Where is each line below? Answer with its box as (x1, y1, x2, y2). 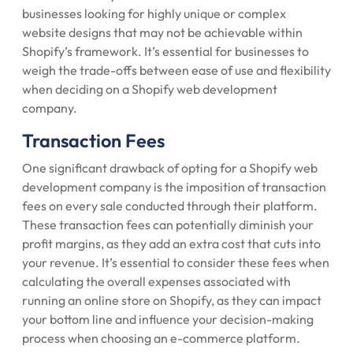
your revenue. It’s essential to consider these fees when (22, 255, 329, 270)
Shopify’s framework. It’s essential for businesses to (22, 43, 309, 59)
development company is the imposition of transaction (22, 179, 326, 195)
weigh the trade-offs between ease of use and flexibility (22, 62, 331, 78)
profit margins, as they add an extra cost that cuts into (22, 236, 321, 251)
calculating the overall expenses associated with (22, 273, 291, 289)
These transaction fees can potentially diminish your (22, 217, 314, 232)
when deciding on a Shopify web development (22, 81, 277, 97)
